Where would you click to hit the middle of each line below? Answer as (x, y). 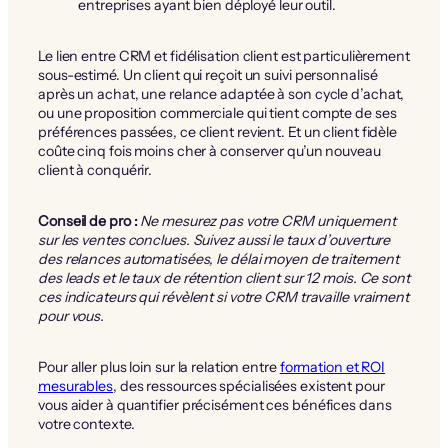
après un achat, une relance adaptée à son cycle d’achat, (221, 93)
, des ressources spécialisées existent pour (249, 385)
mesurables (76, 385)
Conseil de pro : (88, 220)
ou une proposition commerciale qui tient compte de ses (217, 112)
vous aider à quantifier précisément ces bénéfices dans (215, 404)
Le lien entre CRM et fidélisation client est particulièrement (224, 55)
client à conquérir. (95, 169)
